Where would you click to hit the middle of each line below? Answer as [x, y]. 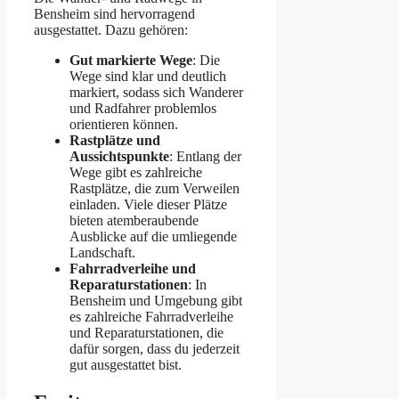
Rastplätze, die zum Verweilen [155, 188]
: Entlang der [205, 156]
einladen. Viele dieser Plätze [148, 204]
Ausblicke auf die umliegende [153, 236]
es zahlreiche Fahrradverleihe [151, 316]
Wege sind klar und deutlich [148, 76]
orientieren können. [124, 124]
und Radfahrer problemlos [143, 108]
